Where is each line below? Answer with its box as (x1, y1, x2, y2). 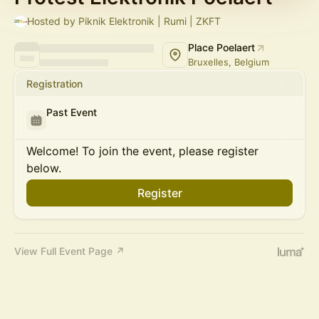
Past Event (46, 106, 97, 118)
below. (26, 161, 61, 175)
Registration (26, 78, 83, 90)
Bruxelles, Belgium (188, 56, 269, 68)
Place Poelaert (188, 41, 255, 53)
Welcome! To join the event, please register (26, 144, 258, 158)
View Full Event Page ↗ (14, 245, 125, 257)
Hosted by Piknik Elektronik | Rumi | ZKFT (27, 15, 221, 27)
